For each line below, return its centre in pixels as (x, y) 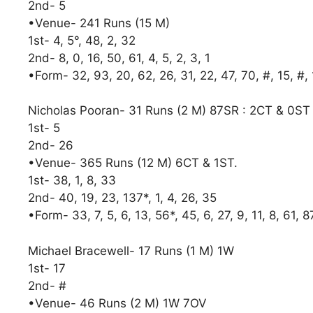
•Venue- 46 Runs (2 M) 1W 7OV (117, 303)
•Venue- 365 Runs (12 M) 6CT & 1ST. (134, 163)
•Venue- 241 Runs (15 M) (106, 23)
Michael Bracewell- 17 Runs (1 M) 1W (131, 250)
